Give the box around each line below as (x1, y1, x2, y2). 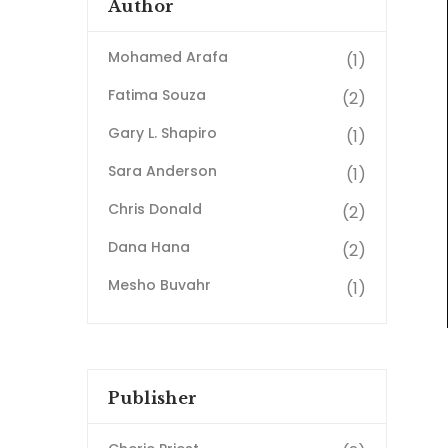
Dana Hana (108, 237, 190, 258)
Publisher (108, 388, 198, 409)
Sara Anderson (108, 161, 217, 182)
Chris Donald (108, 199, 202, 220)
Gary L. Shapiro (108, 123, 217, 144)
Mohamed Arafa (108, 47, 228, 68)
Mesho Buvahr (108, 275, 211, 296)
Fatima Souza (108, 85, 206, 106)
